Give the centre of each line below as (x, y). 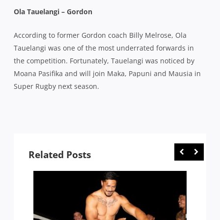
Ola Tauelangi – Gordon (53, 11)
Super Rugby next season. (57, 86)
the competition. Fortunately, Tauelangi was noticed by (104, 60)
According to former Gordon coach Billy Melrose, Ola (100, 35)
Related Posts (60, 154)
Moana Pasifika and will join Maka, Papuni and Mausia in (107, 73)
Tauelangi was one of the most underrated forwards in (104, 48)
